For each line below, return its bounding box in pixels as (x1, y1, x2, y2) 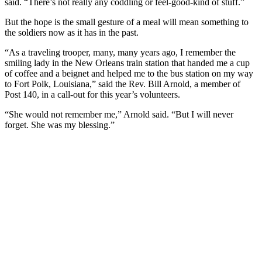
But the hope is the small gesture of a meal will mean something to (5, 16, 249, 27)
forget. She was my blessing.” (5, 119, 115, 130)
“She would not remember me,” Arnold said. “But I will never (5, 109, 233, 119)
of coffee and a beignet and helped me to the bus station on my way (5, 68, 253, 78)
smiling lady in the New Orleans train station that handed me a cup (5, 57, 250, 68)
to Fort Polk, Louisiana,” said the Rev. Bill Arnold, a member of (5, 78, 240, 89)
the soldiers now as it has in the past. (5, 27, 139, 37)
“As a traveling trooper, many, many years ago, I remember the (5, 47, 236, 57)
